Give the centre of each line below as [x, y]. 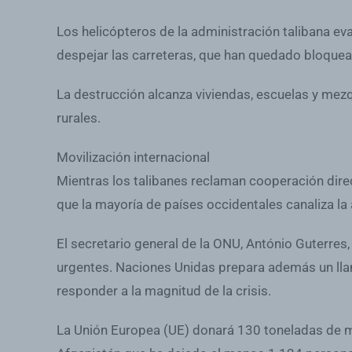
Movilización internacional [133, 157]
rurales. [79, 117]
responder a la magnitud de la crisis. [164, 290]
